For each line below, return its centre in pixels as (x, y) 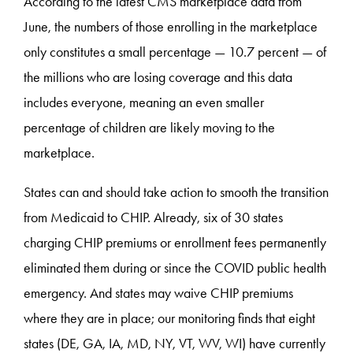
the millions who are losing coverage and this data (158, 77)
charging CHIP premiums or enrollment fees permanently (175, 242)
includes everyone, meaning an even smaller (144, 102)
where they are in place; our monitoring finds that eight (170, 318)
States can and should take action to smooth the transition (176, 192)
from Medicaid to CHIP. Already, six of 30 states (154, 217)
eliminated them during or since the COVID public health (175, 268)
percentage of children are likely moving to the (150, 127)
